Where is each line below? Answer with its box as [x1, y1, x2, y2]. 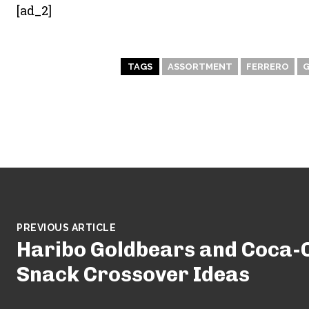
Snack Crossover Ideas [17, 262, 250, 287]
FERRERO [246, 61, 289, 72]
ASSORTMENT [168, 61, 232, 72]
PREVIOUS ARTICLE [17, 222, 116, 233]
